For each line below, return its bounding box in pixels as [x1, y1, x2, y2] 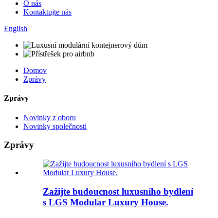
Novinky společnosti [23, 122, 87, 130]
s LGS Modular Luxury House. [43, 197, 168, 207]
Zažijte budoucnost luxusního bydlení [43, 186, 193, 197]
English [4, 24, 27, 33]
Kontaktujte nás [23, 8, 72, 16]
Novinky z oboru [23, 113, 76, 122]
